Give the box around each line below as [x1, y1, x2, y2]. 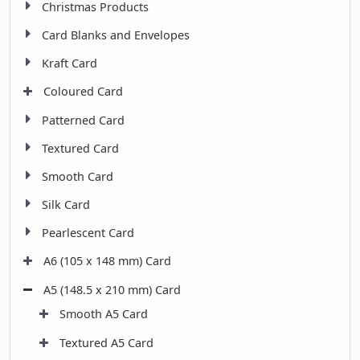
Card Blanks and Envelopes [42, 27, 190, 43]
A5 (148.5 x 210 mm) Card [43, 281, 181, 297]
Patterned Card [42, 112, 125, 128]
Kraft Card [42, 55, 97, 71]
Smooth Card [42, 168, 113, 184]
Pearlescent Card [42, 224, 134, 240]
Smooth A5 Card [59, 305, 148, 321]
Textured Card [42, 140, 119, 156]
